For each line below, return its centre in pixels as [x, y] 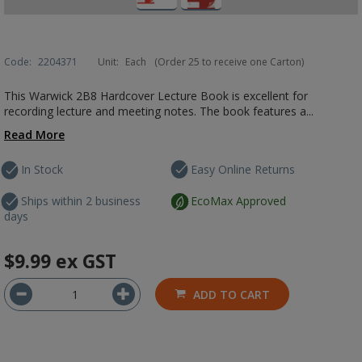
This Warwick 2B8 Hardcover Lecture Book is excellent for [156, 96]
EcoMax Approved [239, 201]
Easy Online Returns [243, 169]
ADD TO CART [232, 295]
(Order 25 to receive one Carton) [229, 62]
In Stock [42, 169]
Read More [34, 135]
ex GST [86, 261]
